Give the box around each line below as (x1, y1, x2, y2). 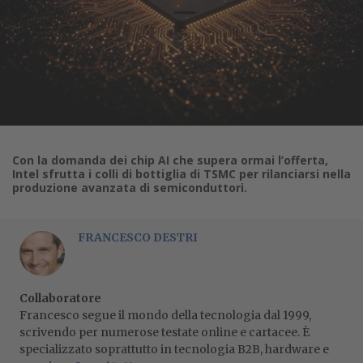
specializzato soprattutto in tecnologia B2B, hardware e (19, 342, 329, 357)
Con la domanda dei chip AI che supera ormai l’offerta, (12, 152, 328, 168)
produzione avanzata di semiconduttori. (12, 180, 247, 195)
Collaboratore (19, 291, 101, 305)
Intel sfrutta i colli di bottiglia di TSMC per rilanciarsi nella (12, 166, 351, 181)
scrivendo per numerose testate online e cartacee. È (19, 325, 310, 340)
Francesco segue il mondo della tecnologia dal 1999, (19, 308, 311, 322)
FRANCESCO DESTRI (78, 230, 198, 245)
